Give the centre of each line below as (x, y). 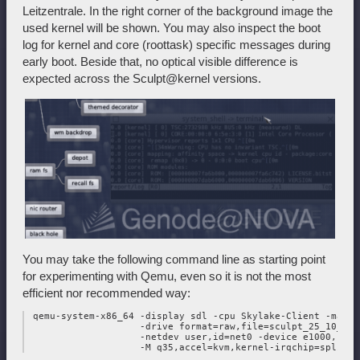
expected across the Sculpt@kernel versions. (142, 79)
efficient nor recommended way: (106, 293)
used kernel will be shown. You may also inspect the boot (172, 28)
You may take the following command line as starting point (174, 260)
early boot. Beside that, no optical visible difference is (160, 62)
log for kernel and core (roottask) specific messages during (176, 45)
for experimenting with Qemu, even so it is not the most (167, 276)
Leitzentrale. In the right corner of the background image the (178, 11)
